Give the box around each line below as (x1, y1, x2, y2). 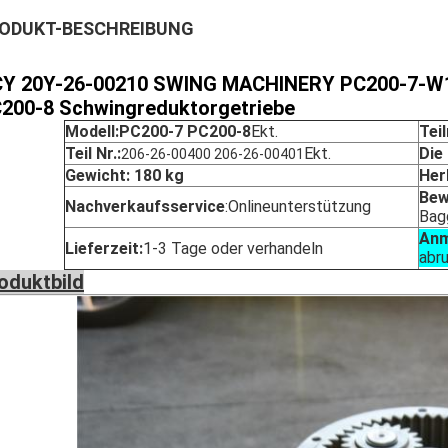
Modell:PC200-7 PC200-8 (65, 122, 251, 141)
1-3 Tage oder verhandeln (143, 239, 323, 258)
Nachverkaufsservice (65, 197, 225, 216)
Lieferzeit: (65, 239, 143, 258)
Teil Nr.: (65, 144, 121, 163)
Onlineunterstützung (228, 197, 371, 216)
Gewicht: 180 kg (65, 166, 184, 185)
